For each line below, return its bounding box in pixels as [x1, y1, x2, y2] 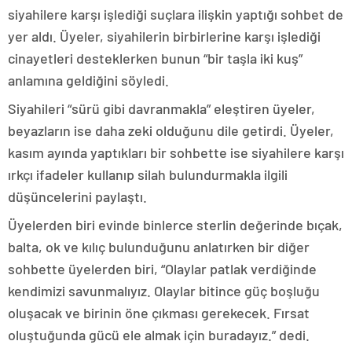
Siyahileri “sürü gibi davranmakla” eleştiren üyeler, [8, 100, 315, 117]
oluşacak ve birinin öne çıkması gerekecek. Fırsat [8, 304, 310, 321]
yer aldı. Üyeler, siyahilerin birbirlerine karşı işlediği [8, 27, 321, 45]
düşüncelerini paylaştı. [8, 188, 147, 205]
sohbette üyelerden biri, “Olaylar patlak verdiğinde [8, 260, 317, 277]
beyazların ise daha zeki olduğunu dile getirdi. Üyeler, [8, 122, 334, 139]
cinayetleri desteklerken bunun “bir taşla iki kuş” [8, 49, 302, 67]
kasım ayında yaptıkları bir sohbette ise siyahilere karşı [8, 144, 344, 161]
